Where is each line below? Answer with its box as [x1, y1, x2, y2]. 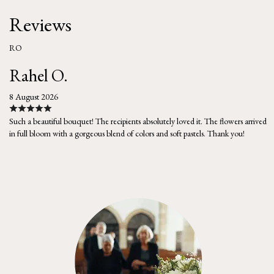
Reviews [9, 11, 72, 37]
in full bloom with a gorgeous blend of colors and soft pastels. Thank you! [9, 127, 245, 139]
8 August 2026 [9, 91, 58, 102]
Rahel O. [9, 64, 68, 86]
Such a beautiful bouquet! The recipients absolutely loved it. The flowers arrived [9, 115, 267, 127]
